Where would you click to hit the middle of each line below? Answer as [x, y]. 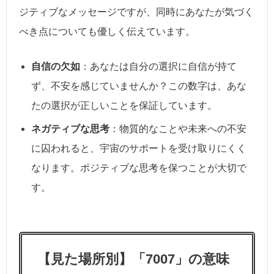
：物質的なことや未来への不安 [178, 129]
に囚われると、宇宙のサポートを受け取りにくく [139, 149]
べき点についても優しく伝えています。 [107, 31]
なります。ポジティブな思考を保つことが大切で [139, 168]
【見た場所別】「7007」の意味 [133, 259]
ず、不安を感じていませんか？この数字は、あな [139, 86]
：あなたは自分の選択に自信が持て [158, 67]
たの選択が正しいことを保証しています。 [124, 106]
